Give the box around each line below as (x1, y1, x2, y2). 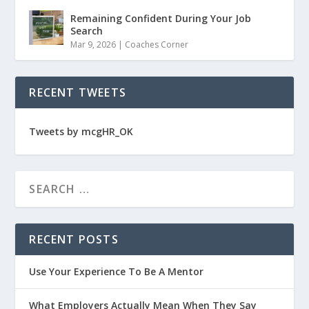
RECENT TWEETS (29, 84, 127, 100)
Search (70, 23, 103, 37)
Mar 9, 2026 (70, 38, 117, 50)
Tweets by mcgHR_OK (29, 124, 134, 138)
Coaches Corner (125, 38, 189, 50)
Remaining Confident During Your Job (70, 11, 252, 25)
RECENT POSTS (29, 231, 119, 247)
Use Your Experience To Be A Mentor (29, 264, 204, 278)
